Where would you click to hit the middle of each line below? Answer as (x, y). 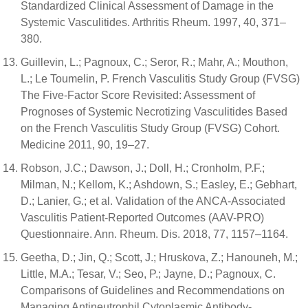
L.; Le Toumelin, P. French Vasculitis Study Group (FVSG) (160, 79)
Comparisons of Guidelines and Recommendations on (153, 291)
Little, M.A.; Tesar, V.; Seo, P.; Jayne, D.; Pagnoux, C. (148, 274)
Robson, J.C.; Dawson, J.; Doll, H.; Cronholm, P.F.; (143, 168)
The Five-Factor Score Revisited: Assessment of (138, 96)
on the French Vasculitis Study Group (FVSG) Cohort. (150, 129)
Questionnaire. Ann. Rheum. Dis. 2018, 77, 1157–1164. (154, 234)
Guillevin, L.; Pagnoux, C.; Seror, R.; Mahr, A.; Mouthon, (154, 63)
